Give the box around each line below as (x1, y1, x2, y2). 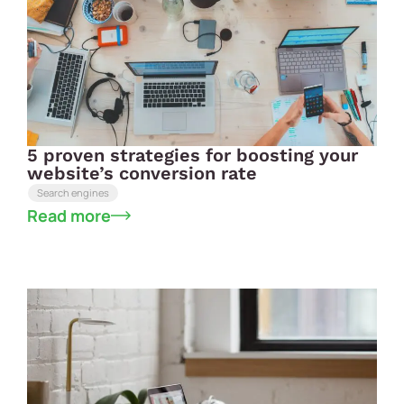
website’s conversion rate (27, 161, 257, 184)
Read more (27, 204, 111, 226)
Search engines (37, 185, 109, 199)
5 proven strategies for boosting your (27, 143, 358, 166)
